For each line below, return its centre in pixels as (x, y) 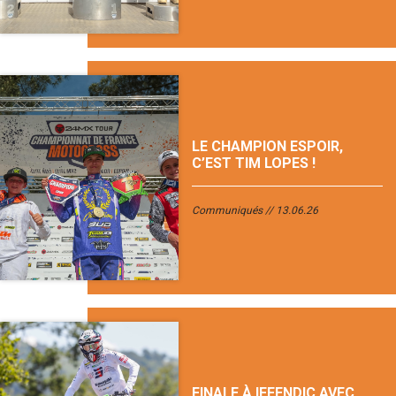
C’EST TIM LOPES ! (253, 163)
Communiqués (227, 210)
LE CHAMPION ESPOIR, (267, 146)
